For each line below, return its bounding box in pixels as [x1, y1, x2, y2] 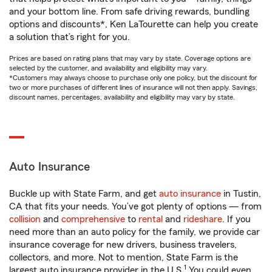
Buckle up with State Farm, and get [9, 189, 159, 199]
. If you [222, 214, 251, 224]
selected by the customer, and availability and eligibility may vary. [9, 64, 208, 72]
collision [9, 214, 41, 224]
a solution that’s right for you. [9, 32, 130, 42]
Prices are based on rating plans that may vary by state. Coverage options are [9, 55, 251, 62]
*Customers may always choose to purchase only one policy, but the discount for [9, 74, 257, 81]
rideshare [183, 214, 222, 224]
